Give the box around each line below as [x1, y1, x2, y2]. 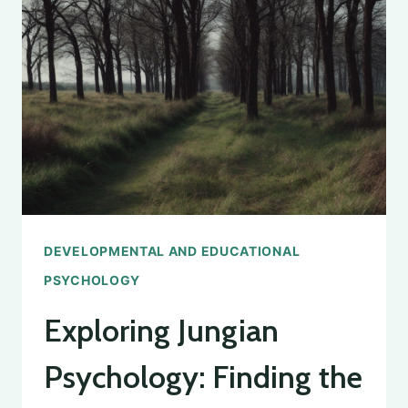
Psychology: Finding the [44, 358, 362, 397]
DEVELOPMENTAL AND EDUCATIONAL [44, 243, 301, 260]
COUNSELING [138, 34, 243, 53]
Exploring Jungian [44, 311, 279, 351]
